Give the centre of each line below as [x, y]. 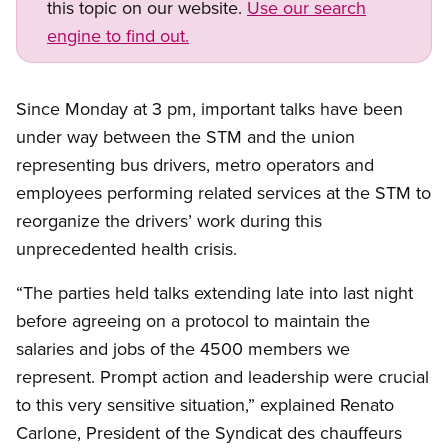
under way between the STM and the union [185, 137]
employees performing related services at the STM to [223, 193]
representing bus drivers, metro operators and [195, 165]
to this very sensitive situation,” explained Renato [205, 405]
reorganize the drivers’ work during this [169, 221]
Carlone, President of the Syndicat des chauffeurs [209, 433]
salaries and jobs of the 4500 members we [183, 349]
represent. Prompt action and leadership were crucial [222, 377]
